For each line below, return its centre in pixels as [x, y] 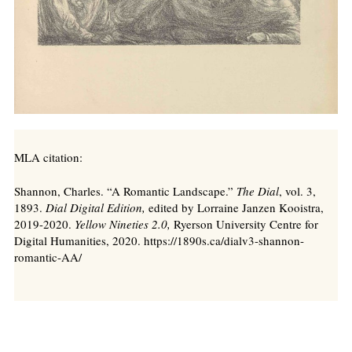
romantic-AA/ [48, 257]
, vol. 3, [297, 191]
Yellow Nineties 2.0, [123, 224]
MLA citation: [48, 158]
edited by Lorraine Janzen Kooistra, [235, 207]
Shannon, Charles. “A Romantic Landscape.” [125, 191]
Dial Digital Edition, [95, 207]
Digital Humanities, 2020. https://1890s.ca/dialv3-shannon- [159, 240]
